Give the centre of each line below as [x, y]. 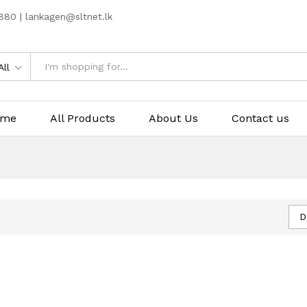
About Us [174, 118]
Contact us [261, 118]
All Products [83, 118]
